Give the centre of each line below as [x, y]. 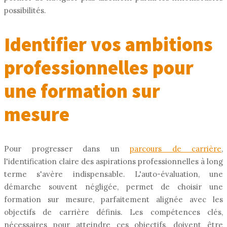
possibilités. [25, 11]
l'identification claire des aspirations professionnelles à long [113, 161]
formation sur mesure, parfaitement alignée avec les [113, 199]
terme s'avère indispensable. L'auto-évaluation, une [113, 174]
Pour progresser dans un [67, 148]
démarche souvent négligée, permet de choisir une [113, 186]
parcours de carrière [176, 148]
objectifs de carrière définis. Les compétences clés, [113, 212]
